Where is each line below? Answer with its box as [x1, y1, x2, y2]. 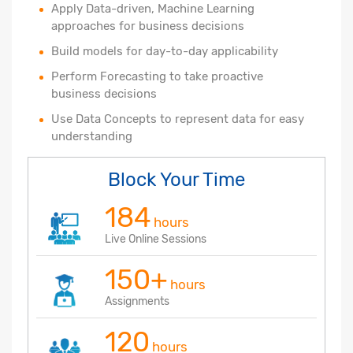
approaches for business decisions [51, 18, 244, 33]
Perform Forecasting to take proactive [51, 69, 263, 84]
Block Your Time [108, 168, 245, 191]
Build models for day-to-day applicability [51, 43, 278, 58]
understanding [51, 128, 132, 143]
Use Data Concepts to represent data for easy [51, 111, 304, 126]
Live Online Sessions [105, 232, 206, 246]
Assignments [105, 294, 169, 308]
